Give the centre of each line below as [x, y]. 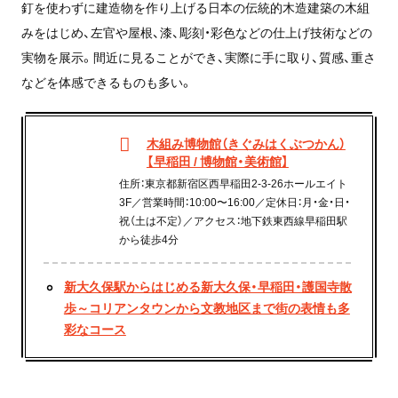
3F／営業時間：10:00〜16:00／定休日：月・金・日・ [234, 202]
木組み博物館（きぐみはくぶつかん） [246, 143]
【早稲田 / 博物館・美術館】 [217, 161]
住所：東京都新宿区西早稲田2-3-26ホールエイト [233, 183]
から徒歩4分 [148, 239]
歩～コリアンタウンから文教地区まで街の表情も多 [207, 308]
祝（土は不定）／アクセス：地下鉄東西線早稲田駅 [233, 221]
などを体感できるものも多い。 [107, 82]
